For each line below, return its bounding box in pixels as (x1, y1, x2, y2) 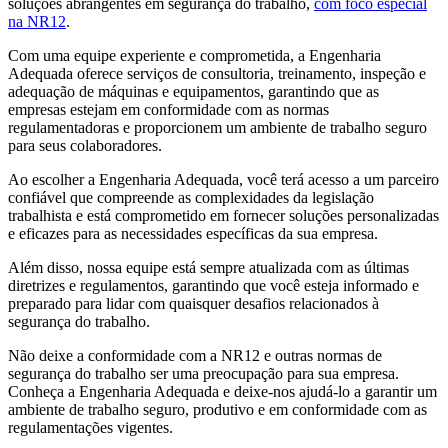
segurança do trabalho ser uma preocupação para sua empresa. (8, 364, 399, 382)
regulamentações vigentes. (8, 418, 173, 436)
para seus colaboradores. (8, 136, 162, 154)
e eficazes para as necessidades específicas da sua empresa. (8, 224, 378, 242)
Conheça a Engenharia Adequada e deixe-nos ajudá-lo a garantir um (8, 382, 437, 400)
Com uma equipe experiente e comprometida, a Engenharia (8, 46, 381, 64)
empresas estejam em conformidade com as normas (8, 100, 329, 118)
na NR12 (8, 12, 66, 30)
